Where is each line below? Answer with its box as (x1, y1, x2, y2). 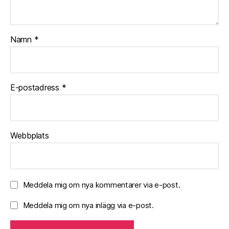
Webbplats (10, 130, 49, 141)
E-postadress (10, 82, 62, 93)
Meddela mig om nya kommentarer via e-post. (22, 179, 180, 190)
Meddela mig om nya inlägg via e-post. (22, 200, 154, 210)
